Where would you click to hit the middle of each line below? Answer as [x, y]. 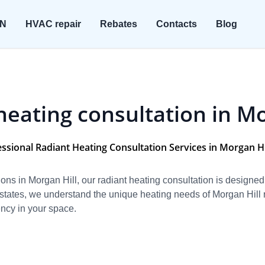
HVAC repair [53, 24]
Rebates [118, 24]
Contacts [176, 24]
